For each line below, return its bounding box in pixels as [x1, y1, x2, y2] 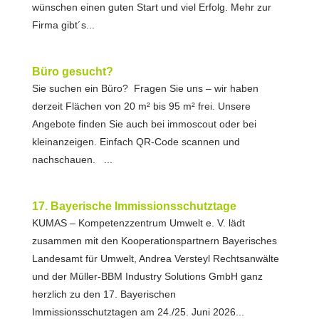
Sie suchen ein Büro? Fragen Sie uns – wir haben [31, 83, 258, 94]
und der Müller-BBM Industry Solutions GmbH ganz [31, 271, 263, 282]
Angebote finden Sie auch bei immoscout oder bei [31, 118, 256, 130]
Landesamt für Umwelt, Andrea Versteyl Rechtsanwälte [31, 253, 279, 264]
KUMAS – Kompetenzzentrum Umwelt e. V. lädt [31, 217, 245, 229]
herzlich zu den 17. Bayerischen [31, 288, 176, 300]
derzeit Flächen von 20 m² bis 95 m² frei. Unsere [31, 100, 251, 112]
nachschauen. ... [31, 154, 113, 165]
